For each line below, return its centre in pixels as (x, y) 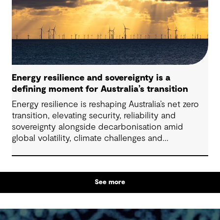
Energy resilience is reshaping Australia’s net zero (105, 104)
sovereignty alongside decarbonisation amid (97, 127)
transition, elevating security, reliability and (94, 116)
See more (110, 182)
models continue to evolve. (65, 14)
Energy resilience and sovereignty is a (91, 78)
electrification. (40, 150)
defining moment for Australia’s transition (100, 89)
